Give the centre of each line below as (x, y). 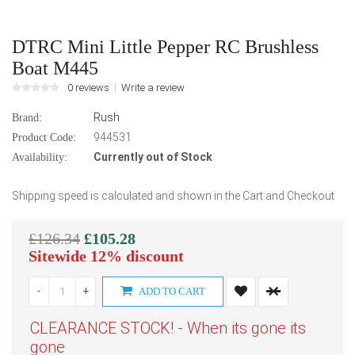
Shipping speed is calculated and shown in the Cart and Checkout (173, 195)
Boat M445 (55, 68)
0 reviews (88, 87)
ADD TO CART (171, 292)
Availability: (40, 157)
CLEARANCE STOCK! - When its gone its (168, 328)
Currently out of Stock (153, 157)
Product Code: (44, 137)
